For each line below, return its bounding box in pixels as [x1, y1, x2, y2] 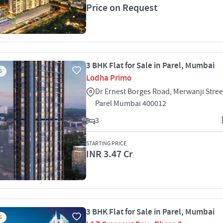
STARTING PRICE [86, 140, 126, 147]
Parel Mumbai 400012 [95, 99, 166, 109]
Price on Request [86, 1, 157, 14]
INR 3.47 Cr [86, 148, 132, 161]
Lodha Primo [86, 73, 131, 84]
